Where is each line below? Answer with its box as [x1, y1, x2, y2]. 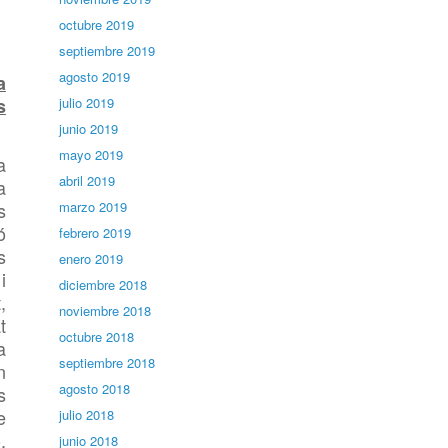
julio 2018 [59, 405, 115, 424]
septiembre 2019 [59, 41, 156, 60]
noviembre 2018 [59, 301, 152, 320]
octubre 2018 [59, 327, 135, 346]
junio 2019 [59, 119, 119, 138]
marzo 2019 [59, 197, 128, 216]
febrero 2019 [59, 223, 132, 242]
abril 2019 [59, 171, 116, 190]
